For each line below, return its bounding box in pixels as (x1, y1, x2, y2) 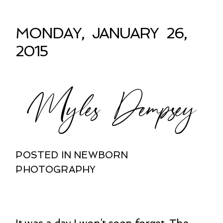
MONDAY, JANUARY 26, (15, 24, 187, 42)
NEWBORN (74, 149, 128, 161)
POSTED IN (15, 149, 74, 161)
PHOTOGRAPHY (15, 164, 96, 176)
